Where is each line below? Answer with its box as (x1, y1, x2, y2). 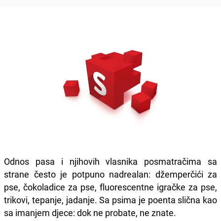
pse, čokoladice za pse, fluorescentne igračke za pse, (4, 181, 217, 193)
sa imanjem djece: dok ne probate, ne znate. (4, 206, 176, 219)
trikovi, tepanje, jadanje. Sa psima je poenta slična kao (4, 193, 217, 206)
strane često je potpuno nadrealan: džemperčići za (4, 168, 217, 180)
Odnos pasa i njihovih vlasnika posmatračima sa (4, 155, 217, 167)
